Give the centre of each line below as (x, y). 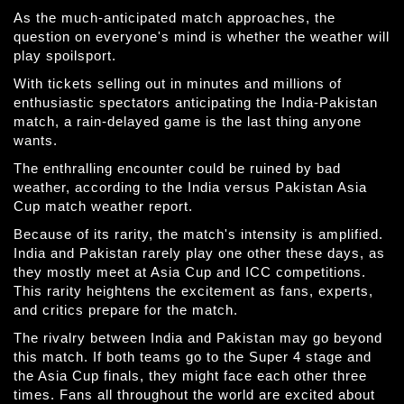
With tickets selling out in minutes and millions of (178, 83)
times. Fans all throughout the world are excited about (194, 395)
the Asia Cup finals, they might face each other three (190, 376)
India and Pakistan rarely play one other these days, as (199, 253)
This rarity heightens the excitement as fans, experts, (193, 291)
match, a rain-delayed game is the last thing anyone (188, 121)
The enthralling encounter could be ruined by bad (177, 168)
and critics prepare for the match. (126, 310)
